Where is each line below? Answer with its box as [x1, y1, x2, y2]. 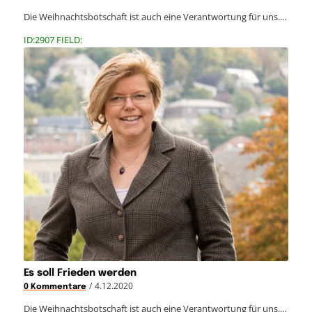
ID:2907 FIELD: [23, 33, 82, 46]
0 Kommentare [23, 283, 86, 292]
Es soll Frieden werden [23, 268, 136, 279]
